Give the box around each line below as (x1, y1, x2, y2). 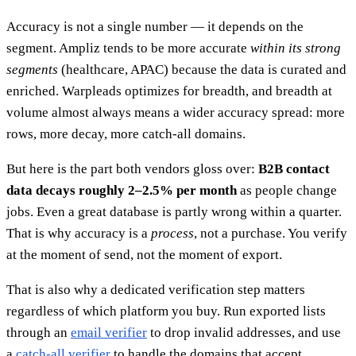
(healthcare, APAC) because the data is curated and (58, 62, 346, 78)
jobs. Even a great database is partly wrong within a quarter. (6, 204, 342, 220)
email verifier (71, 325, 147, 341)
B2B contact (258, 161, 330, 177)
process (151, 226, 194, 242)
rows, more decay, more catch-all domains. (6, 126, 246, 142)
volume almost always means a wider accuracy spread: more (6, 105, 345, 121)
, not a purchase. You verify (194, 226, 347, 242)
